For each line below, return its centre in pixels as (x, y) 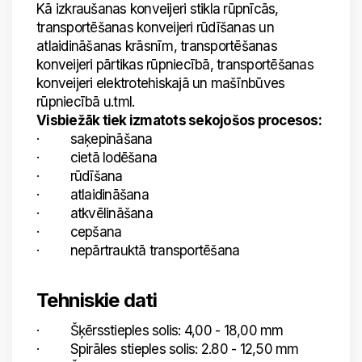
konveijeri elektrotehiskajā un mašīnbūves (161, 83)
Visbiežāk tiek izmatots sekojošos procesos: (179, 120)
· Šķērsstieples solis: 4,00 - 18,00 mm (160, 330)
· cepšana (79, 232)
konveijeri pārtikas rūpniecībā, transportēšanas (175, 65)
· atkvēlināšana (95, 213)
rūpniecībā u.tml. (86, 102)
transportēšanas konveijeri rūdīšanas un (155, 27)
